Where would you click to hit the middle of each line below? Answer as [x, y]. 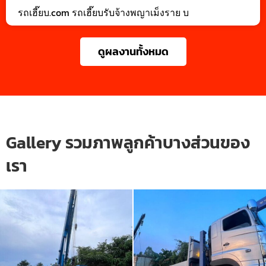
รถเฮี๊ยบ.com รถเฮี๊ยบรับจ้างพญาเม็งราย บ [103, 12]
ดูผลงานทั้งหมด [133, 51]
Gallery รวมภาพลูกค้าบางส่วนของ [128, 142]
